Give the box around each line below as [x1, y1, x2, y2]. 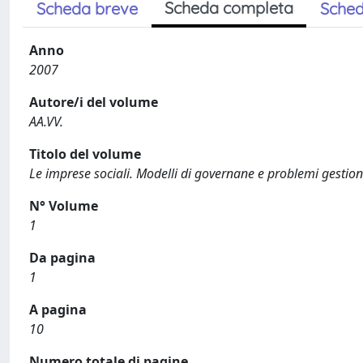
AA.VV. [29, 113, 63, 130]
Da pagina [29, 249, 96, 267]
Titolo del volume [29, 145, 141, 163]
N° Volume [29, 197, 98, 215]
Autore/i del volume [29, 93, 158, 111]
